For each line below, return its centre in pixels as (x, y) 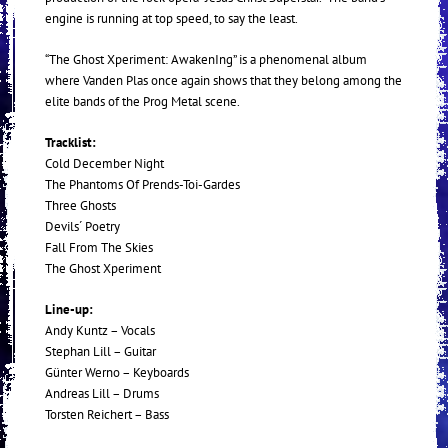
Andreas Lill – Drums (102, 393)
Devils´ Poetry (82, 226)
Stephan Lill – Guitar (100, 351)
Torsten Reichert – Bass (107, 414)
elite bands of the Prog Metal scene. (142, 101)
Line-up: (69, 309)
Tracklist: (70, 142)
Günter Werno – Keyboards (117, 372)
